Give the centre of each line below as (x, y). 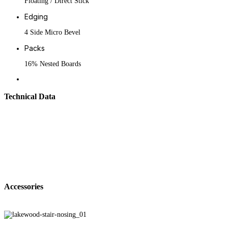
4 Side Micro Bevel (52, 32)
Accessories (24, 187)
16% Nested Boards (53, 64)
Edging (36, 17)
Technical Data (30, 97)
